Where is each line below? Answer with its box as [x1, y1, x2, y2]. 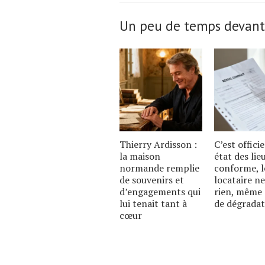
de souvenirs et [119, 173, 184, 187]
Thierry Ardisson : [119, 138, 197, 151]
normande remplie [119, 161, 199, 175]
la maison [119, 150, 160, 163]
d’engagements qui [119, 185, 201, 199]
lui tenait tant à [119, 197, 187, 211]
